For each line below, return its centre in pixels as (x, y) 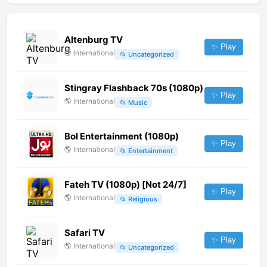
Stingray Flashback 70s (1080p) (134, 88)
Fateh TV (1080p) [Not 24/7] (125, 185)
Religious (143, 199)
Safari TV (85, 233)
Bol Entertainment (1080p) (122, 136)
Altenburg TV (94, 40)
